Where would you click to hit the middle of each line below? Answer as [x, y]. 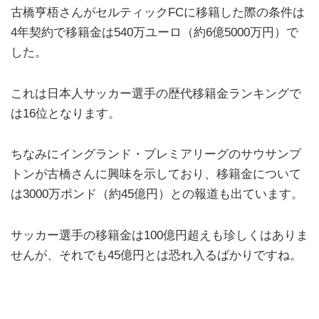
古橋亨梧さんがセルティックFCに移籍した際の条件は [158, 12]
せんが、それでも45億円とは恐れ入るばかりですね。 [156, 255]
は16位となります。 [66, 113]
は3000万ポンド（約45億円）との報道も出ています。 [157, 194]
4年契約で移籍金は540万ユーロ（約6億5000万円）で [155, 32]
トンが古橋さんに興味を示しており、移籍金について [156, 174]
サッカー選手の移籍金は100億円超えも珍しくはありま [159, 235]
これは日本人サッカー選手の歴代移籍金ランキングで [156, 93]
